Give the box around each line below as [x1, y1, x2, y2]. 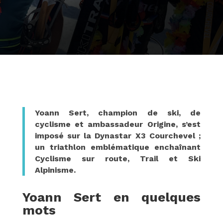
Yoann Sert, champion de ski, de [34, 108, 201, 117]
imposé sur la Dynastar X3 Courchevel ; [34, 131, 201, 140]
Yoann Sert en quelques [22, 190, 201, 205]
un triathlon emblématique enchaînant [34, 142, 201, 152]
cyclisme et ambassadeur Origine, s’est [34, 119, 201, 129]
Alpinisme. [34, 165, 76, 175]
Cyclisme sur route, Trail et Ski [34, 154, 201, 163]
